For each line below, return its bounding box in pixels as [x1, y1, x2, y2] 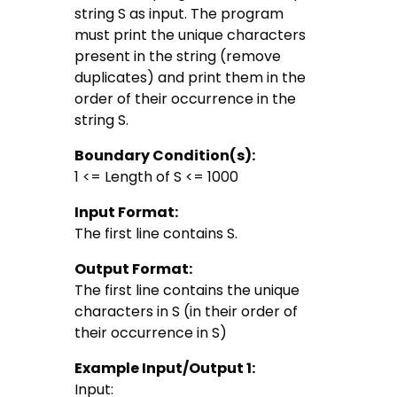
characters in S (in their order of [74, 301, 299, 323]
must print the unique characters [74, 25, 307, 46]
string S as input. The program [74, 4, 284, 25]
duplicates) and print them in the [74, 67, 307, 89]
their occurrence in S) [74, 323, 228, 344]
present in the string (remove [74, 46, 282, 67]
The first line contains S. [74, 223, 238, 245]
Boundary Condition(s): [74, 145, 256, 167]
